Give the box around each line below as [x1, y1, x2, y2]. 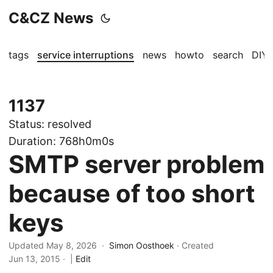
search [213, 49, 243, 61]
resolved [48, 118, 91, 130]
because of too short [9, 179, 255, 208]
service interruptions [37, 49, 134, 61]
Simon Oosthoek [109, 240, 174, 250]
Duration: [9, 135, 59, 147]
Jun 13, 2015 [9, 253, 60, 264]
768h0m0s [59, 135, 114, 147]
